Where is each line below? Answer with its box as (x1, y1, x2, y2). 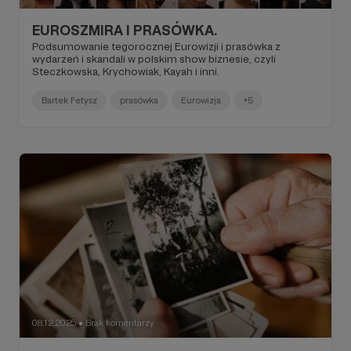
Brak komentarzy (85, 317, 154, 329)
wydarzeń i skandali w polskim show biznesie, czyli (32, 52, 276, 66)
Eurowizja (181, 95, 221, 107)
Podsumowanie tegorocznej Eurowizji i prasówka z (32, 40, 280, 53)
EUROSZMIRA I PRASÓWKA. (32, 22, 217, 39)
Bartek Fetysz (42, 95, 97, 107)
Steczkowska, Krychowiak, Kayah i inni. (32, 65, 219, 78)
